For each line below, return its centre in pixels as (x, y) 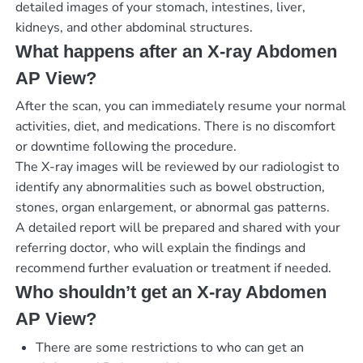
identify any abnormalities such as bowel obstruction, (170, 188)
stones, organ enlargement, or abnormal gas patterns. (172, 208)
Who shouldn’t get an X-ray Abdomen (171, 293)
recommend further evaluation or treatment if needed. (173, 269)
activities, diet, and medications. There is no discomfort (175, 127)
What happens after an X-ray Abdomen (176, 52)
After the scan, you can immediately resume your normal (180, 107)
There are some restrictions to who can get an (169, 347)
